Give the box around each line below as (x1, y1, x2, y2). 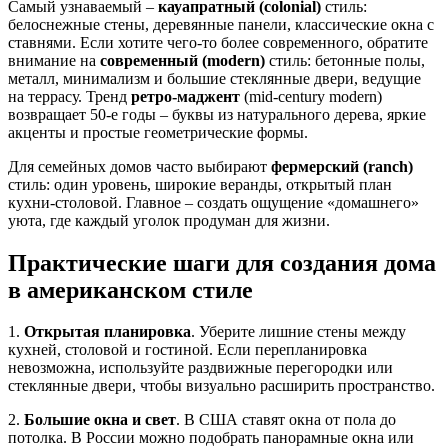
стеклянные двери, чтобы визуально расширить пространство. (8, 377, 435, 395)
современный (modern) (100, 51, 265, 69)
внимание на (8, 51, 100, 69)
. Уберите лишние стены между (191, 323, 406, 341)
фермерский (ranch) (271, 157, 413, 175)
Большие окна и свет (24, 411, 176, 429)
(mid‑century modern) (240, 87, 382, 105)
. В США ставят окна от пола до (176, 411, 396, 429)
